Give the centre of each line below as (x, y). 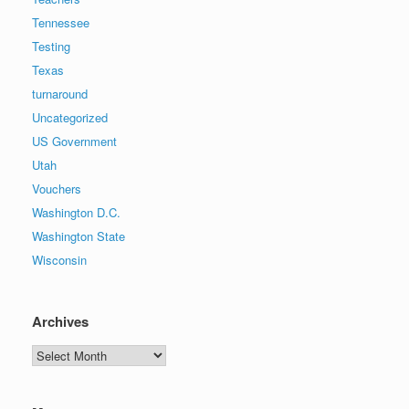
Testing (51, 46)
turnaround (60, 93)
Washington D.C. (76, 212)
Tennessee (61, 22)
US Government (74, 141)
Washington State (79, 236)
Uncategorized (70, 117)
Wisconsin (59, 259)
